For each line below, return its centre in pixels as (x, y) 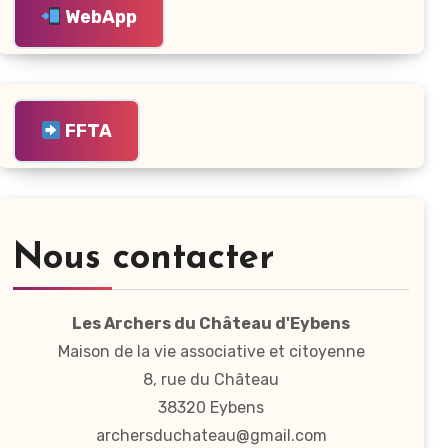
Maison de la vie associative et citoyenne (211, 351)
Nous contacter (143, 258)
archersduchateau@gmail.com (211, 435)
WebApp (101, 16)
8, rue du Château (211, 379)
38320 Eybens (211, 407)
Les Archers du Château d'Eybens (211, 323)
